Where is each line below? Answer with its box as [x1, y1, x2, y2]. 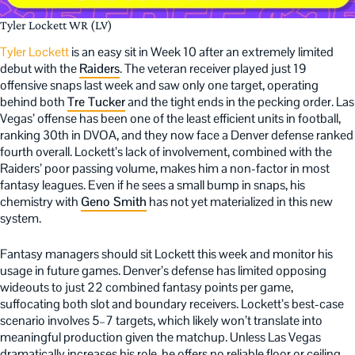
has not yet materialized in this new [147, 193, 333, 211]
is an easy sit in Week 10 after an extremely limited [69, 44, 334, 61]
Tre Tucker [67, 94, 125, 111]
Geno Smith [81, 193, 147, 211]
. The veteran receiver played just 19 [120, 60, 307, 78]
